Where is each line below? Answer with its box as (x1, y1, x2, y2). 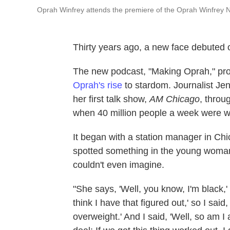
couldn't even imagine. (73, 160, 164, 170)
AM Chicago (149, 94, 200, 105)
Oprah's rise (73, 80, 122, 91)
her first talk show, (73, 94, 149, 105)
